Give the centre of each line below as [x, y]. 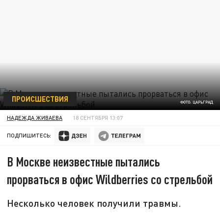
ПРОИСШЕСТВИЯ [40, 98]
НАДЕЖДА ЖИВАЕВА [35, 117]
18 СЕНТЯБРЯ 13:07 [98, 117]
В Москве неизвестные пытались [84, 162]
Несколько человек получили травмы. [94, 203]
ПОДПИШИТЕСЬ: [29, 136]
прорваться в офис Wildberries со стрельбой [110, 179]
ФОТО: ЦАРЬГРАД [196, 102]
